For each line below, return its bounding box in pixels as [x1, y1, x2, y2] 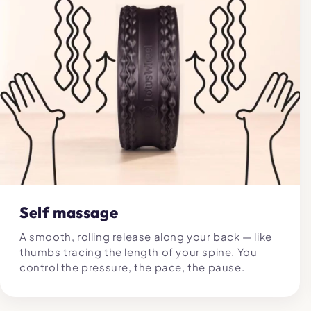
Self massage [19, 202, 119, 222]
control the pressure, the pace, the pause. [19, 260, 245, 274]
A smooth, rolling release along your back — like [19, 229, 272, 243]
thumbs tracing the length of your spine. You [19, 244, 258, 258]
